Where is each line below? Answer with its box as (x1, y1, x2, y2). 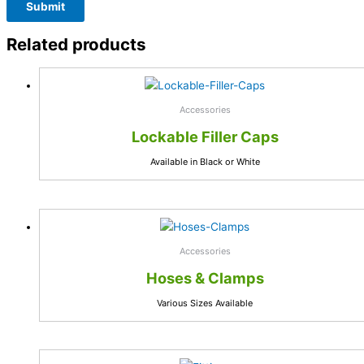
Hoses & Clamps (145, 268, 264, 287)
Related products (6, 34, 146, 55)
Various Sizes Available (157, 297, 253, 309)
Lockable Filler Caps (131, 128, 279, 146)
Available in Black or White (149, 156, 260, 168)
